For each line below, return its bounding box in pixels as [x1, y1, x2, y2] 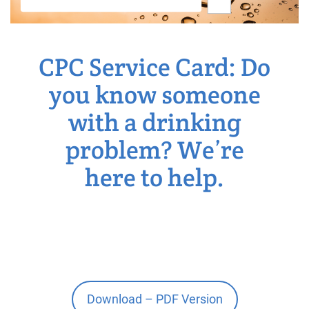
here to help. [85, 161, 224, 193]
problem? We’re [65, 133, 244, 166]
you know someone [48, 78, 261, 110]
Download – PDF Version [86, 292, 223, 307]
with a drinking [68, 106, 241, 138]
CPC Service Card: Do [39, 50, 270, 83]
